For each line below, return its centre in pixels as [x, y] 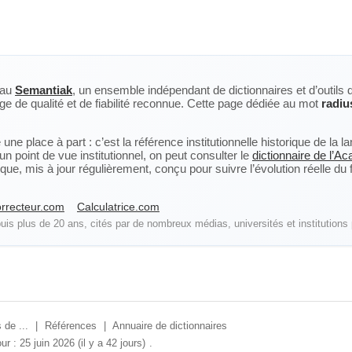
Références [71, 326]
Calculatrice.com [118, 207]
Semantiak [44, 90]
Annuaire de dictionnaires [170, 326]
